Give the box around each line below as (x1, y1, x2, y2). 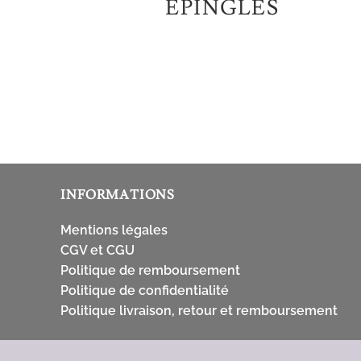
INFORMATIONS (60, 186, 176, 203)
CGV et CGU (60, 242, 135, 258)
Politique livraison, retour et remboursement (60, 302, 338, 318)
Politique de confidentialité (60, 282, 230, 298)
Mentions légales (60, 222, 168, 238)
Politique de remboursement (60, 262, 241, 278)
